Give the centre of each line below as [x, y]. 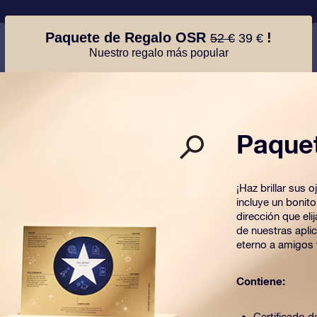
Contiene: [261, 281]
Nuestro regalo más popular [158, 52]
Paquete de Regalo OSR [128, 37]
